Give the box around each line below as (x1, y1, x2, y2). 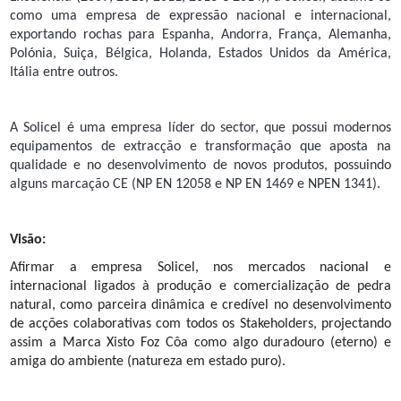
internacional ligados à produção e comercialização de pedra (10, 279, 391, 294)
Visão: (10, 233, 46, 248)
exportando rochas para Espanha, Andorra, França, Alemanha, (10, 28, 391, 43)
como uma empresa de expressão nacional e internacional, (10, 9, 391, 24)
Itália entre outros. (10, 65, 118, 81)
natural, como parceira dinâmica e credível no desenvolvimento (10, 298, 391, 313)
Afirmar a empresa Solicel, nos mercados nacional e (10, 260, 391, 276)
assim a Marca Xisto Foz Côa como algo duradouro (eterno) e (10, 336, 391, 351)
